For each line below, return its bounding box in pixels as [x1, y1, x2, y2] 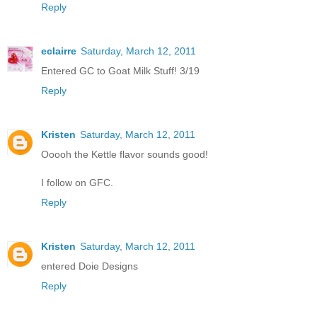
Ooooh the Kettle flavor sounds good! [41, 149, 208, 161]
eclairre [41, 45, 76, 57]
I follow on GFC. [41, 177, 113, 189]
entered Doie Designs [41, 260, 138, 272]
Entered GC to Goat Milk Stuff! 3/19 [41, 65, 200, 77]
